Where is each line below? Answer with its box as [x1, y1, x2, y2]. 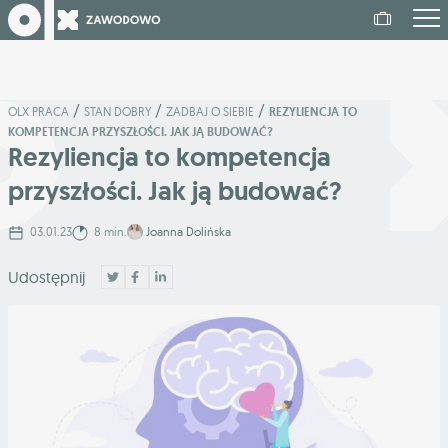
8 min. [94, 224, 127, 239]
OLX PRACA [8, 104, 69, 119]
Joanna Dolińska [146, 224, 231, 239]
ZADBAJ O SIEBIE [166, 104, 254, 119]
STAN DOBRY [84, 104, 151, 119]
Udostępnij [8, 266, 85, 287]
